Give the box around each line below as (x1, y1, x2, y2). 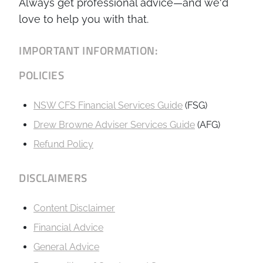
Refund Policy (33, 138, 93, 150)
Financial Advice (33, 221, 103, 233)
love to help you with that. (19, 12, 149, 25)
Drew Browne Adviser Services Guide (33, 119, 195, 130)
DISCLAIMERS (19, 168, 87, 186)
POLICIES (19, 66, 64, 83)
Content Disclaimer (33, 202, 115, 214)
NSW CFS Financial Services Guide (33, 99, 183, 111)
